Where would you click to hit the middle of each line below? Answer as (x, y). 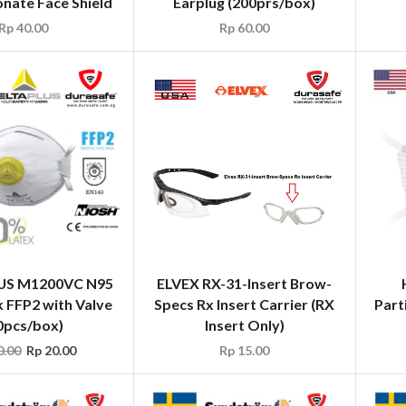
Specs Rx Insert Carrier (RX (245, 304)
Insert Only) (244, 324)
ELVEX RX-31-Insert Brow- (245, 283)
